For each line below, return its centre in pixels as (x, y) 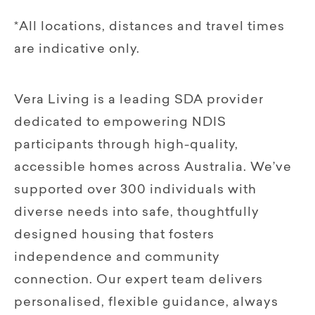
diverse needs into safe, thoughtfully (137, 213)
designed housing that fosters (114, 235)
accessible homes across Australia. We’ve (153, 168)
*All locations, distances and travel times (149, 27)
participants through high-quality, (126, 145)
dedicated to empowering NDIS (120, 123)
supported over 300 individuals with (135, 190)
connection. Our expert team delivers (139, 280)
